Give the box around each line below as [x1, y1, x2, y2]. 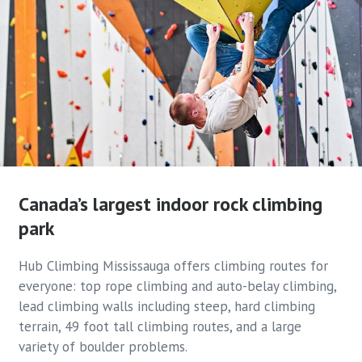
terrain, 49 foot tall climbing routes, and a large [19, 318, 302, 336]
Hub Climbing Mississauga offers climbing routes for [19, 257, 329, 276]
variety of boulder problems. [19, 338, 188, 356]
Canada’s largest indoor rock [19, 192, 248, 217]
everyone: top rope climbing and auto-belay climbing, [19, 277, 337, 296]
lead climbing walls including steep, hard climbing [19, 297, 316, 316]
